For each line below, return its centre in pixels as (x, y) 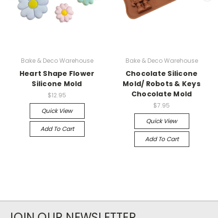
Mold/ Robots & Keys (162, 84)
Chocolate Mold (162, 94)
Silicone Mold (57, 84)
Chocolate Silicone (162, 74)
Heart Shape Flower (57, 74)
